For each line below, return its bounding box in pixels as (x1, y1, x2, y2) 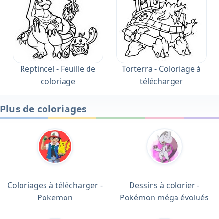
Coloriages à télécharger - (7, 180, 103, 191)
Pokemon (37, 192, 73, 203)
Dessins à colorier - (129, 180, 199, 191)
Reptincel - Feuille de (20, 64, 95, 75)
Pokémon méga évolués (120, 192, 209, 203)
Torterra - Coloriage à (122, 64, 201, 75)
